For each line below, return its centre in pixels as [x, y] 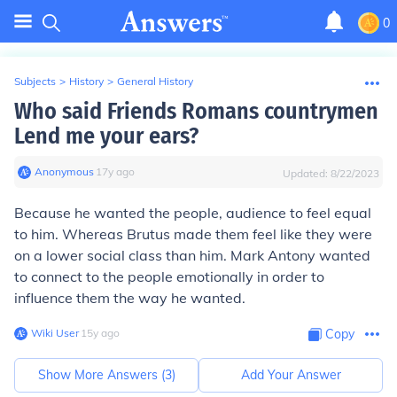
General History [155, 81]
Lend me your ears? [106, 136]
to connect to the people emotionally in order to [169, 276]
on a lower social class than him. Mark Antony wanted [192, 255]
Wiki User [55, 333]
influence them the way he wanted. [130, 298]
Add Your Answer [291, 375]
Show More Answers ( [101, 375]
